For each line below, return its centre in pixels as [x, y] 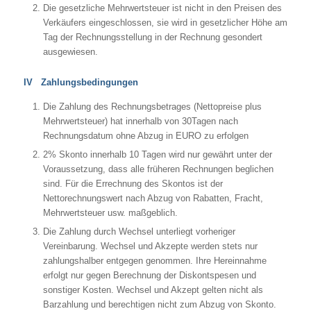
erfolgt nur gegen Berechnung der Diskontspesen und [149, 276]
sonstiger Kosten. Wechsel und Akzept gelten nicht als [153, 290]
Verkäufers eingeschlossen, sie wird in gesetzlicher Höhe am [165, 23]
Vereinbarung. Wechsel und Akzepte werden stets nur [150, 246]
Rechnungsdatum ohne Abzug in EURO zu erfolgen [145, 136]
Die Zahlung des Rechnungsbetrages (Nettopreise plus [152, 107]
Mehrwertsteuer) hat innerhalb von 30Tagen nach [140, 121]
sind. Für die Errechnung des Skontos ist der [133, 184]
